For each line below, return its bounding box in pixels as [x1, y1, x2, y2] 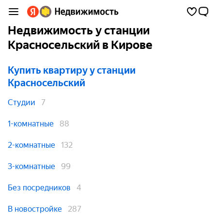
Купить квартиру [8, 64, 88, 76]
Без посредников [8, 183, 71, 192]
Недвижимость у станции [8, 24, 150, 37]
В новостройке [8, 204, 62, 214]
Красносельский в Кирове [8, 38, 153, 52]
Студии [8, 98, 35, 107]
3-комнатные [8, 162, 55, 171]
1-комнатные [8, 119, 54, 128]
